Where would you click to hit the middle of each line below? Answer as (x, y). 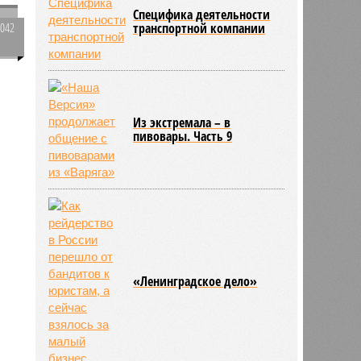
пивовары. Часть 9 (183, 136)
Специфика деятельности (202, 14)
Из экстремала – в (182, 122)
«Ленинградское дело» (195, 281)
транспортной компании (199, 28)
